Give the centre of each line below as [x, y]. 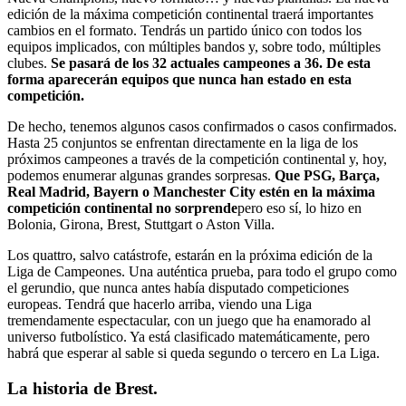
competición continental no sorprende [122, 208]
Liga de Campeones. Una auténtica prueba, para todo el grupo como [202, 271]
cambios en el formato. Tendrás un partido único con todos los [184, 30]
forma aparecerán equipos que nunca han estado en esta [179, 79]
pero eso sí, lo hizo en [300, 208]
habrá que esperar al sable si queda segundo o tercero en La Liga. [193, 353]
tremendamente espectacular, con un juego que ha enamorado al [189, 320]
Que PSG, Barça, [327, 175]
